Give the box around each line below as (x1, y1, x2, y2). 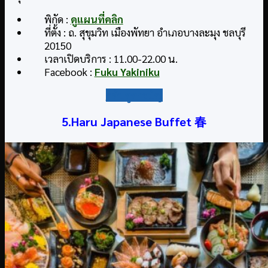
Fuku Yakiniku (94, 65, 160, 78)
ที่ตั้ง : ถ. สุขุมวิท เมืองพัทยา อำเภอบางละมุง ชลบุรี (44, 25, 246, 39)
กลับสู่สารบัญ (105, 88, 163, 102)
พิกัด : (44, 12, 71, 26)
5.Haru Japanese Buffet (62, 113, 194, 129)
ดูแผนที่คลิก (70, 12, 123, 26)
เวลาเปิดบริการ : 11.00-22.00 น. (44, 51, 178, 65)
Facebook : (44, 65, 95, 78)
